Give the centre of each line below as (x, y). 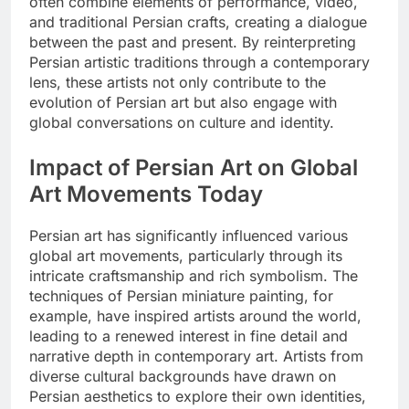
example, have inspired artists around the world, (195, 316)
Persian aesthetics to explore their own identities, (198, 397)
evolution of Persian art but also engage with (183, 103)
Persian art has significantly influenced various (189, 236)
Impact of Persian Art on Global (194, 168)
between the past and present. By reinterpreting (193, 42)
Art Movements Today (146, 194)
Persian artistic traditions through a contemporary (199, 63)
